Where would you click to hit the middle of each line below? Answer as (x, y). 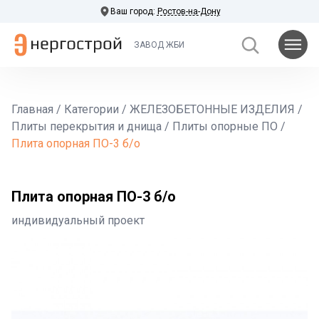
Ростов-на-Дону (189, 11)
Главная (32, 109)
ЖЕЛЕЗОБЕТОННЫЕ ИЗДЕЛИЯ (212, 109)
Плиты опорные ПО (225, 126)
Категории (91, 109)
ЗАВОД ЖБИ (159, 45)
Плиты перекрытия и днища (87, 126)
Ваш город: (134, 11)
